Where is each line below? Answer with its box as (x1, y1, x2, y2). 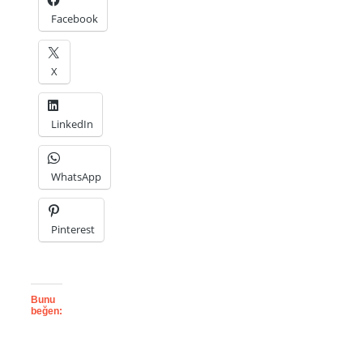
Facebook (51, 11, 98, 26)
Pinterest (51, 221, 95, 237)
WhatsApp (51, 169, 101, 184)
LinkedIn (51, 116, 93, 131)
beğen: (31, 305, 62, 317)
